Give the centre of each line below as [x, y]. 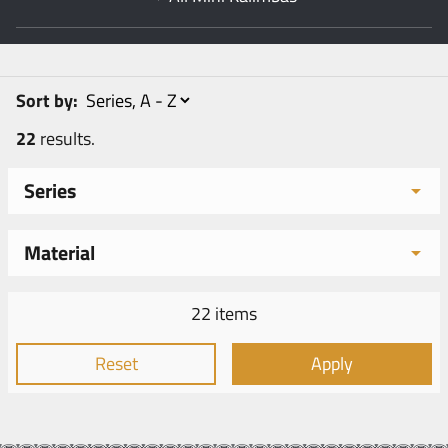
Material [59, 253]
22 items [224, 314]
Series [50, 191]
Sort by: [49, 101]
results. [65, 139]
